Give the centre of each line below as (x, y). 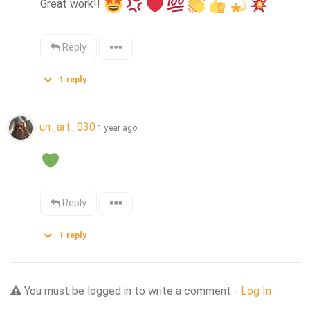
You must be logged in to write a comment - (131, 291)
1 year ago (117, 128)
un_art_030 (67, 127)
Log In (256, 291)
